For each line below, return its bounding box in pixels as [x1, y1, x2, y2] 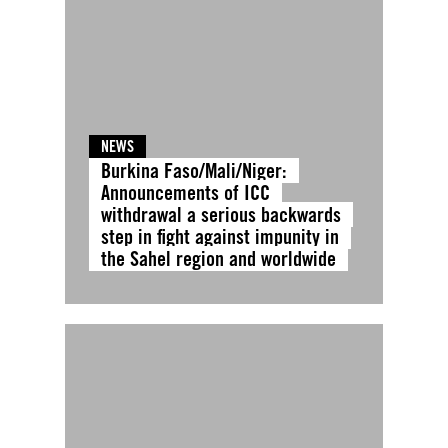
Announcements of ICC [101, 179, 270, 205]
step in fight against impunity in [101, 223, 339, 249]
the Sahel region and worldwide [101, 245, 336, 271]
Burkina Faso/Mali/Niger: [101, 157, 287, 183]
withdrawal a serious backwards [101, 201, 341, 227]
